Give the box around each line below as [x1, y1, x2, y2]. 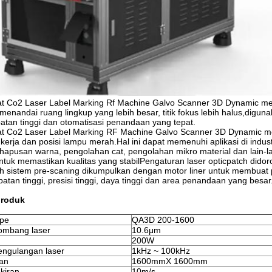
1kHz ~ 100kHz [132, 246, 190, 256]
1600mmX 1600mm [132, 256, 208, 266]
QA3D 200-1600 [132, 215, 194, 225]
